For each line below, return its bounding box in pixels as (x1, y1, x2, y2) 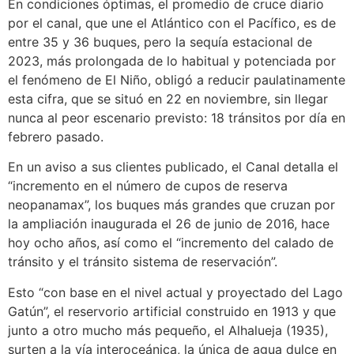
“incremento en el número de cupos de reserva (8, 178, 288, 194)
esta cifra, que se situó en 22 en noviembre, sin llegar (8, 90, 328, 107)
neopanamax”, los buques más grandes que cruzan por (8, 197, 335, 213)
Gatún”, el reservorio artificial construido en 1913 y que (8, 303, 336, 319)
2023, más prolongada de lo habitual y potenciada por (8, 52, 336, 69)
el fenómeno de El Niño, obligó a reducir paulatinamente (8, 71, 345, 88)
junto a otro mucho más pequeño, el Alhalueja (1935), (8, 322, 328, 338)
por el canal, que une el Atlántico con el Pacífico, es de (8, 14, 336, 31)
